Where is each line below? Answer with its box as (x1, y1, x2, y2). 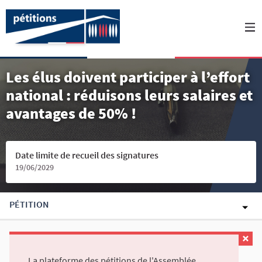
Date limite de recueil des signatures (15, 149, 158, 161)
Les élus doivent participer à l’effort (6, 67, 250, 87)
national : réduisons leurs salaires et (6, 85, 253, 105)
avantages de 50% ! (6, 104, 136, 123)
